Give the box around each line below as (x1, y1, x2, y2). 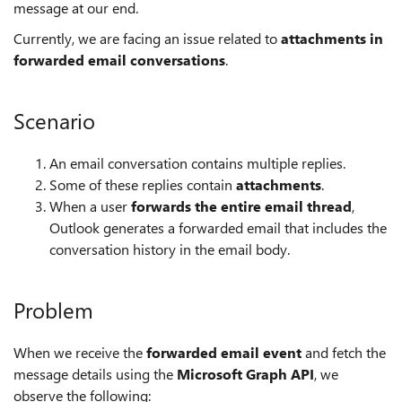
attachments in (281, 29, 383, 48)
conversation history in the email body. (49, 240, 290, 258)
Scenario (13, 106, 95, 135)
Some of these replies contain (49, 175, 236, 194)
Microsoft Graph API (177, 364, 314, 383)
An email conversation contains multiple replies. (49, 153, 345, 172)
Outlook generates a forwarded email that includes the (49, 218, 387, 237)
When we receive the (13, 343, 146, 362)
